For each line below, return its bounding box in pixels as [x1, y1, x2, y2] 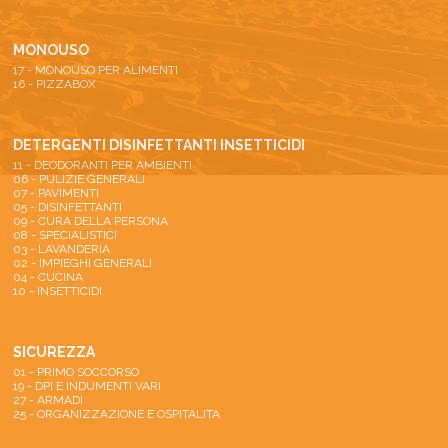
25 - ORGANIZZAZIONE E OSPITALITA [13, 407, 220, 421]
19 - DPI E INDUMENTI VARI [13, 379, 161, 393]
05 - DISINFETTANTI [13, 200, 122, 214]
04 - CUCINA [13, 270, 83, 284]
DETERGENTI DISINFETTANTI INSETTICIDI [13, 137, 305, 153]
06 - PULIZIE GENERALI [13, 172, 145, 186]
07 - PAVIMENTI [13, 186, 99, 200]
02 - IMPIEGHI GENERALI [13, 256, 152, 270]
